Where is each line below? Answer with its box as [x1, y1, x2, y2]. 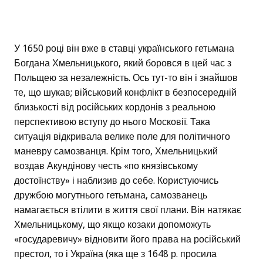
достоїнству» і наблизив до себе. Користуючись [14, 175, 218, 187]
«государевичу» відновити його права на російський [14, 234, 241, 245]
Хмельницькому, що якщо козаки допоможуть [14, 219, 211, 231]
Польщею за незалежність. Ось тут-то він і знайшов [14, 72, 238, 84]
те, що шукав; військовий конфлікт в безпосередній [14, 87, 237, 99]
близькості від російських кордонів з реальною [14, 102, 215, 113]
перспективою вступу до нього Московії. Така [14, 116, 210, 128]
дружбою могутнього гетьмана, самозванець [14, 190, 207, 201]
